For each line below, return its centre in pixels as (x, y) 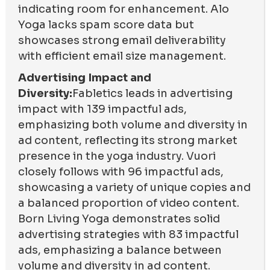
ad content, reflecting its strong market (128, 140)
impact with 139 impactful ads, (102, 109)
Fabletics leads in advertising (152, 93)
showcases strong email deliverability (122, 40)
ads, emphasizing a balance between (120, 250)
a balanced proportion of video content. (129, 203)
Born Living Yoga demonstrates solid (119, 218)
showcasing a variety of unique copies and (134, 187)
